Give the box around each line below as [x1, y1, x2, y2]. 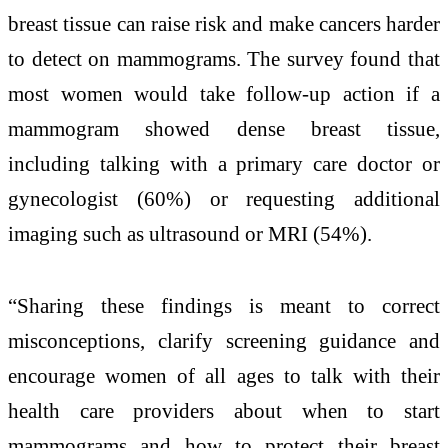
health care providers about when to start [8, 399, 440, 423]
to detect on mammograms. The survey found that [8, 47, 440, 71]
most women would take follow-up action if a [8, 82, 440, 106]
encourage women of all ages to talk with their [8, 364, 440, 388]
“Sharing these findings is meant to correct [8, 294, 440, 318]
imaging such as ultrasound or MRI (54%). [8, 222, 372, 246]
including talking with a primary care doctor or [8, 152, 440, 176]
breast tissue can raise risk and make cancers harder [8, 12, 440, 36]
